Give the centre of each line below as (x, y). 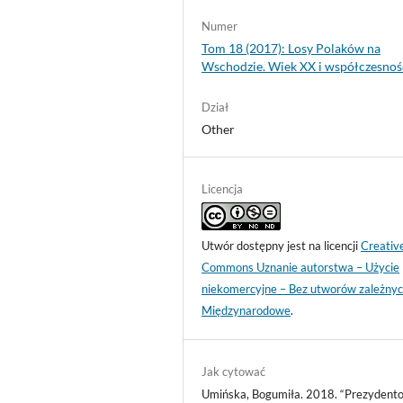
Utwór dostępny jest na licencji (282, 246)
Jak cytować (234, 372)
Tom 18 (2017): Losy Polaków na (291, 49)
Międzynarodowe (246, 311)
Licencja (223, 189)
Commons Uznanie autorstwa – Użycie (301, 268)
